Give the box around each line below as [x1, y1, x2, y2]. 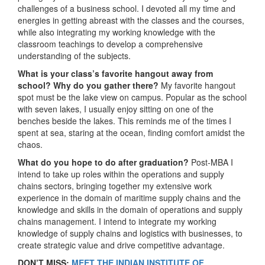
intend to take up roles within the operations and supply [18, 167, 224, 180]
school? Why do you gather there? [18, 79, 161, 91]
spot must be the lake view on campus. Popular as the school [18, 91, 247, 103]
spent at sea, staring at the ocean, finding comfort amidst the [18, 126, 245, 138]
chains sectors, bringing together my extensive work [18, 179, 212, 192]
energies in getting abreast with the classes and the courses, [18, 14, 244, 26]
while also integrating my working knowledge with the [18, 25, 215, 38]
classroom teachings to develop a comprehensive [18, 37, 203, 50]
